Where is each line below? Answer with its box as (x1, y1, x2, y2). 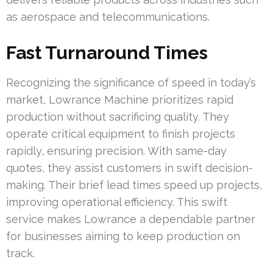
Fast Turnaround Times (6, 42, 208, 64)
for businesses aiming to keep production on (6, 230, 240, 243)
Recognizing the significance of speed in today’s (6, 76, 256, 90)
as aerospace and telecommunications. (6, 10, 210, 24)
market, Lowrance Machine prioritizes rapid (6, 93, 233, 107)
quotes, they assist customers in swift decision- (6, 161, 253, 175)
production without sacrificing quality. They (6, 110, 229, 124)
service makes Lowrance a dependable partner (6, 213, 255, 226)
